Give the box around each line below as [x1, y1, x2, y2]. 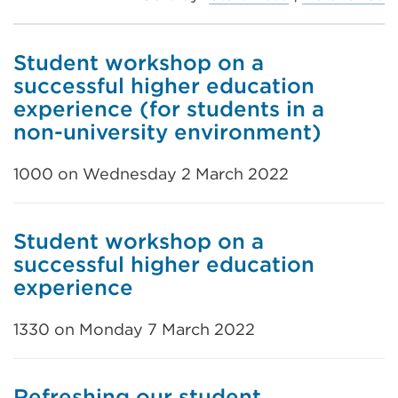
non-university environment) [13, 119, 322, 145]
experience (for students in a [13, 96, 324, 122]
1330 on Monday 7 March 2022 [13, 320, 255, 338]
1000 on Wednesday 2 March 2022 [13, 164, 289, 183]
